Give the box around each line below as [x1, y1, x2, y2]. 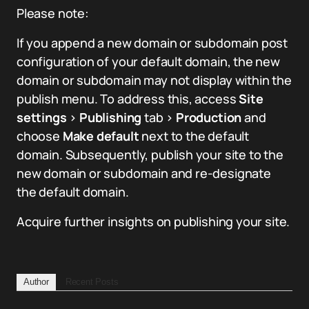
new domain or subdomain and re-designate [17, 165, 271, 181]
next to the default [141, 128, 250, 144]
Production [175, 109, 242, 126]
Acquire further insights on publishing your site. [17, 213, 290, 230]
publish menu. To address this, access [17, 90, 239, 107]
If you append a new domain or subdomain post [17, 34, 288, 51]
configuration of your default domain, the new [17, 53, 280, 70]
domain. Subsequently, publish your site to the [17, 146, 283, 163]
